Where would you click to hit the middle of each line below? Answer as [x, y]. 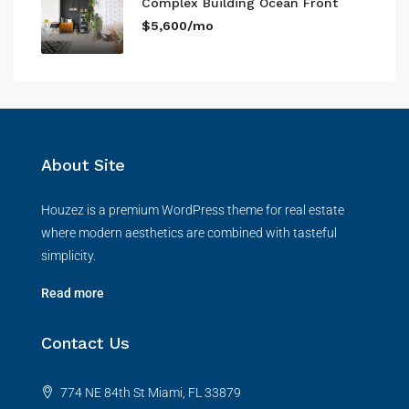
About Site [83, 165]
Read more [73, 293]
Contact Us [85, 343]
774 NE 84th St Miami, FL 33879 [149, 393]
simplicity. [68, 256]
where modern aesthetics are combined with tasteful [189, 233]
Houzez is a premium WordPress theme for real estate [193, 210]
